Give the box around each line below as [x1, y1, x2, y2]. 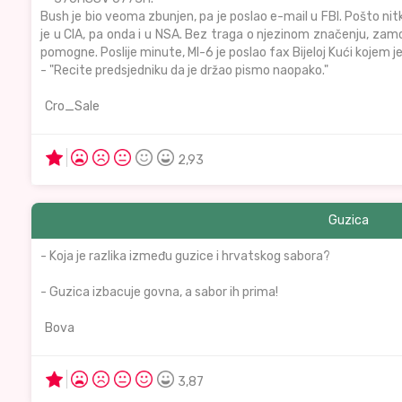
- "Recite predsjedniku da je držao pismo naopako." [40, 63, 328, 78]
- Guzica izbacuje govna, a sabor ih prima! [40, 284, 278, 300]
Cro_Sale [45, 99, 100, 114]
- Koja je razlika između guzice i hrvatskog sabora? [40, 249, 330, 264]
